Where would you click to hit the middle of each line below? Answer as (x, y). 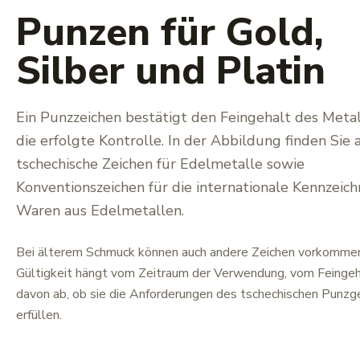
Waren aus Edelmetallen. (100, 211)
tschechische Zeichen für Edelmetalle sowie (160, 164)
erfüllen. (39, 315)
